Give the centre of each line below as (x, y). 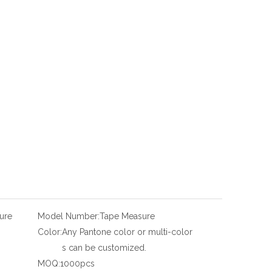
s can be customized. (104, 248)
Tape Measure (127, 216)
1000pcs (77, 263)
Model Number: (69, 216)
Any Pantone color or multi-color (127, 232)
